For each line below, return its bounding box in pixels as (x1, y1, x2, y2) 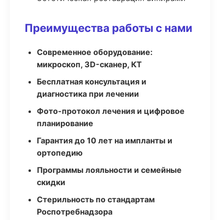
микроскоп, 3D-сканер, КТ (37, 59, 142, 69)
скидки (37, 177, 65, 187)
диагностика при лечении (37, 89, 139, 99)
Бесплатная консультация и (37, 77, 146, 86)
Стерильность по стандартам (37, 194, 155, 204)
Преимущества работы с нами (25, 21, 192, 34)
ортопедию (37, 148, 82, 158)
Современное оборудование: (37, 47, 153, 57)
